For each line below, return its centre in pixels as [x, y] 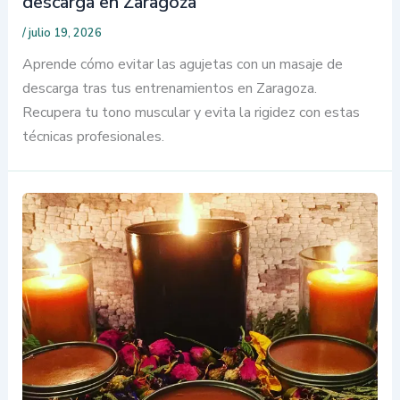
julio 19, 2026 [65, 33]
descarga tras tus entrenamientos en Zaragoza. [169, 89]
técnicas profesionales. [93, 137]
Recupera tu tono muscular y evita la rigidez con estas [191, 113]
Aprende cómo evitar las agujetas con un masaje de [182, 65]
